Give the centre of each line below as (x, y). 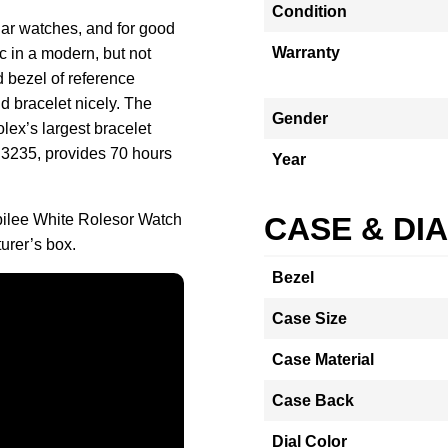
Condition (309, 11)
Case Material (323, 359)
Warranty (306, 52)
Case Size (309, 318)
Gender (300, 118)
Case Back (313, 400)
